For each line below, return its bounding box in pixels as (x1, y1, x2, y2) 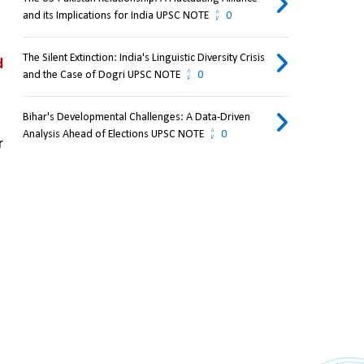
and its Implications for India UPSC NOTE (22, 10, 209, 23)
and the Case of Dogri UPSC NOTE (22, 69, 180, 82)
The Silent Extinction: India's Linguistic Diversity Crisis (22, 52, 265, 65)
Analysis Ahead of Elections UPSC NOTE (22, 128, 204, 141)
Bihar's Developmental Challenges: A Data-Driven (22, 111, 250, 124)
